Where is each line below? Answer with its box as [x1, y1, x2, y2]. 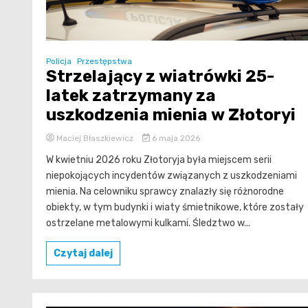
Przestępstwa [77, 56, 132, 66]
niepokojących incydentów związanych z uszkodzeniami [46, 169, 297, 181]
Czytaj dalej [54, 247, 113, 259]
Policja [46, 56, 71, 66]
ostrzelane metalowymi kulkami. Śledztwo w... [46, 217, 250, 229]
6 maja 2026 [149, 133, 200, 143]
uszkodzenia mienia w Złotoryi [46, 104, 296, 124]
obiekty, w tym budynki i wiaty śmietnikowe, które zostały [46, 201, 304, 213]
